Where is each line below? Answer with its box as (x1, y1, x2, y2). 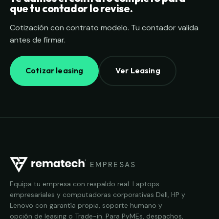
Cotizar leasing (25, 66, 84, 76)
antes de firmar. (10, 35, 66, 45)
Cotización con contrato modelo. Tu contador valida (10, 22, 198, 33)
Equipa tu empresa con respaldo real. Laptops (10, 179, 159, 188)
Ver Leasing (115, 66, 160, 76)
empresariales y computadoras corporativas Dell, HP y (10, 190, 185, 199)
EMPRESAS (90, 159, 136, 170)
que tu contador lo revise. (10, 2, 133, 15)
